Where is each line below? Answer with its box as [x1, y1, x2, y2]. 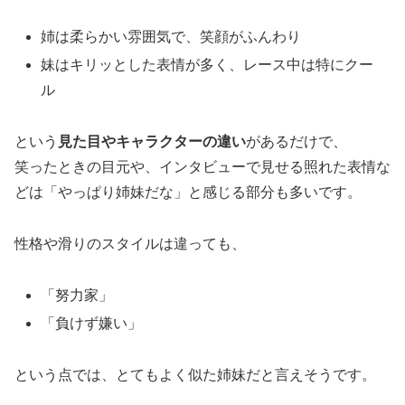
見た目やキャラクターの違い [58, 133, 246, 149]
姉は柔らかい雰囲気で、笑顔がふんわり [41, 28, 302, 44]
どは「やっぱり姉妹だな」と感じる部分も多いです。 [14, 184, 362, 200]
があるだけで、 [246, 133, 347, 149]
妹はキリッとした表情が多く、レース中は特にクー [41, 57, 374, 73]
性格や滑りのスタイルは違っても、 [14, 235, 246, 251]
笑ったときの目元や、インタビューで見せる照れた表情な [14, 158, 391, 174]
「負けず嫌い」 [41, 315, 143, 331]
